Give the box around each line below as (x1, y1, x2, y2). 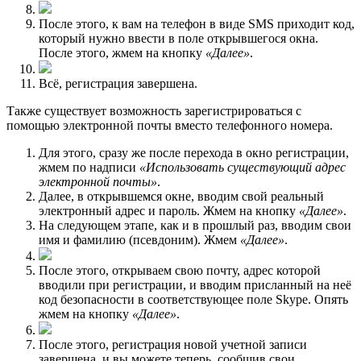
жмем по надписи (39, 160, 139, 174)
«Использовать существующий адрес (139, 160, 346, 174)
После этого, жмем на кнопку (39, 45, 205, 60)
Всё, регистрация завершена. (39, 76, 197, 90)
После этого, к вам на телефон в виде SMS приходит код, (39, 16, 355, 31)
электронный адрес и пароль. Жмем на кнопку (39, 203, 299, 218)
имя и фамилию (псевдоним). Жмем (39, 232, 240, 247)
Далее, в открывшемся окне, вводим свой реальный (39, 189, 324, 203)
